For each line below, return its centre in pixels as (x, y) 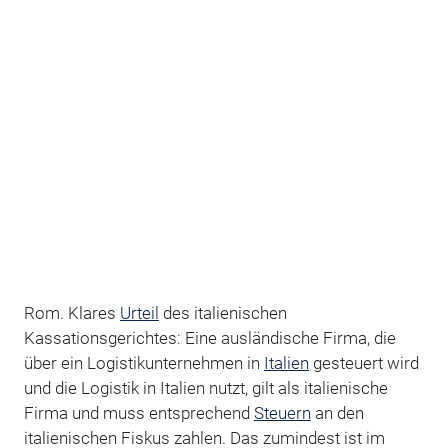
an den (337, 412)
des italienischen (222, 312)
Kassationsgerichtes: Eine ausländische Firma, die (209, 337)
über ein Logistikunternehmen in (143, 362)
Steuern (282, 412)
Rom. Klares (71, 312)
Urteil (139, 312)
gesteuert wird (363, 362)
